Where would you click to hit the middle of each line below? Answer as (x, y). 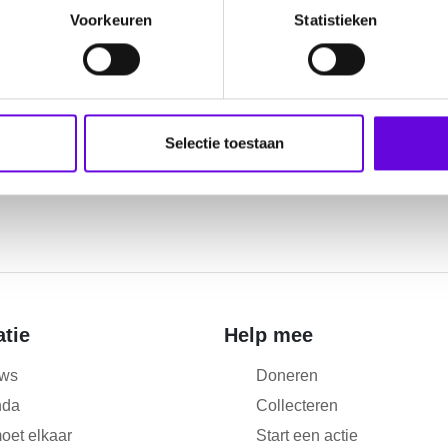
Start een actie (307, 436)
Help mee (268, 335)
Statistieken (336, 20)
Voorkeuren (111, 20)
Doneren (287, 376)
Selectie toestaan (224, 143)
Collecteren (297, 406)
